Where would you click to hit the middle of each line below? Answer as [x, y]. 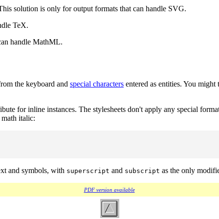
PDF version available [109, 189]
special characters [97, 84]
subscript [142, 171]
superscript [88, 171]
